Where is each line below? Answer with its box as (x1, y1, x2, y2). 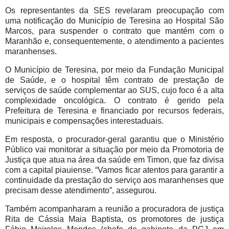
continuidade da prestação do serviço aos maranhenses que (5, 176, 224, 185)
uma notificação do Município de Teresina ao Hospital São (5, 16, 224, 26)
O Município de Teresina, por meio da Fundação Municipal (5, 65, 224, 75)
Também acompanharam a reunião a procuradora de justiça (5, 204, 224, 214)
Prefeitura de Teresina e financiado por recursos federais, (5, 106, 224, 116)
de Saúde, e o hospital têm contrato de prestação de (5, 76, 224, 85)
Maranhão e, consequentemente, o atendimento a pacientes (5, 37, 224, 46)
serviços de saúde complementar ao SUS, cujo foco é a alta (5, 86, 224, 95)
